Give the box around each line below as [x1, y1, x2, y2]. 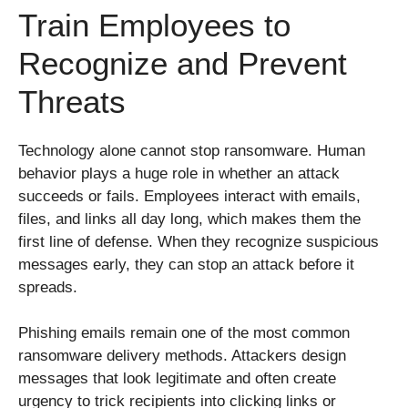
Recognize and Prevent [18, 45, 347, 81]
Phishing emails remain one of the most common [18, 324, 350, 342]
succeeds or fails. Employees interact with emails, [18, 187, 361, 205]
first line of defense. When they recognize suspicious [18, 232, 379, 250]
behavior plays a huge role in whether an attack [18, 164, 340, 182]
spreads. [18, 278, 77, 296]
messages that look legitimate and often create [18, 370, 336, 388]
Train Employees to [18, 6, 291, 43]
